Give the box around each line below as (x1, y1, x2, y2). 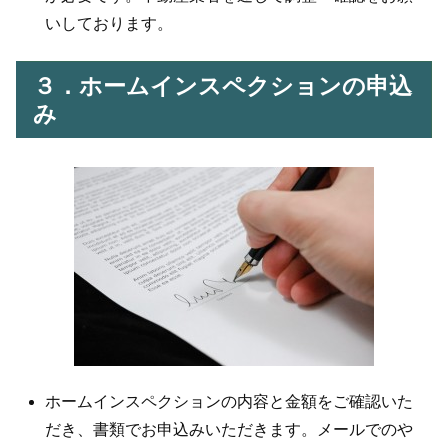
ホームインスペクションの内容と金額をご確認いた (45, 392, 414, 410)
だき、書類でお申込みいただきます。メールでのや (45, 420, 414, 438)
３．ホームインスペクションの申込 (33, 72, 412, 99)
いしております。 (45, 15, 174, 33)
